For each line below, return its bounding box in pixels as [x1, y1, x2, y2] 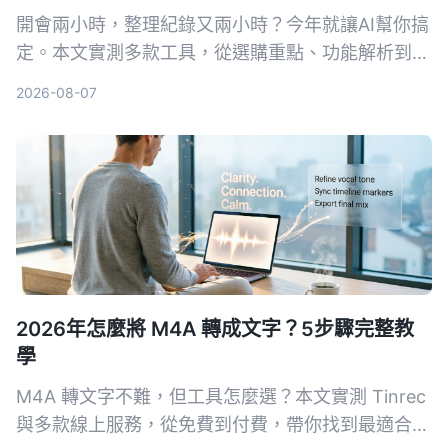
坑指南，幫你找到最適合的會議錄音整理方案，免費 [16, 70, 430, 92]
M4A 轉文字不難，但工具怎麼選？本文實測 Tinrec [16, 386, 426, 408]
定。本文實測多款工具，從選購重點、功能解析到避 [16, 42, 430, 64]
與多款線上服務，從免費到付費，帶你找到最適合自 [16, 414, 430, 436]
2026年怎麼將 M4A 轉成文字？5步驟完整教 [16, 317, 414, 342]
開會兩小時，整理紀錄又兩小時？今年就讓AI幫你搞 [16, 14, 429, 36]
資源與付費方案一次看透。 [16, 98, 232, 120]
